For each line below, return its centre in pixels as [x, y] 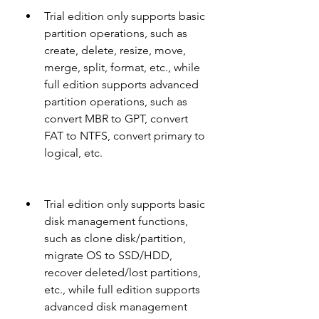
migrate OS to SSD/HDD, [108, 255]
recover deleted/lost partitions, [122, 272]
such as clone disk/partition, [115, 238]
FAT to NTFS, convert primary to [125, 136]
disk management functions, [116, 221]
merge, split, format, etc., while [122, 67]
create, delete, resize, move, [115, 50]
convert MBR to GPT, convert [116, 119]
